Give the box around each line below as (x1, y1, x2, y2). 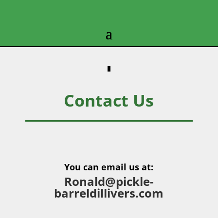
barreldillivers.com (54, 185, 164, 201)
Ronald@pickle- (64, 173, 154, 189)
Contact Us (64, 89, 154, 111)
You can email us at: (64, 161, 154, 173)
